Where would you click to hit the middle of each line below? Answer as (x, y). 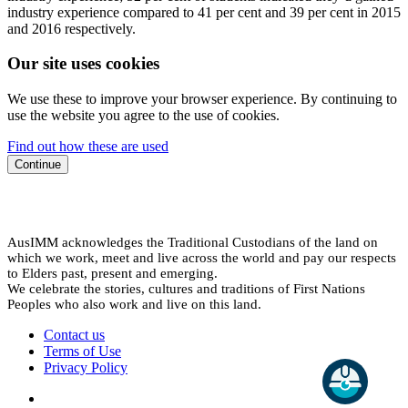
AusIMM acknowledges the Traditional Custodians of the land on (193, 243)
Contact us (74, 335)
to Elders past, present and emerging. (112, 274)
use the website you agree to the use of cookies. (143, 116)
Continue (38, 165)
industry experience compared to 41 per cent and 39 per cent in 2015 (204, 12)
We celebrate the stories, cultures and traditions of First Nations (186, 289)
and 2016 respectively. (71, 28)
